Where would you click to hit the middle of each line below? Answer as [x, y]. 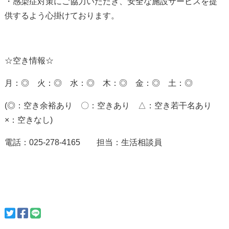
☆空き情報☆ [29, 61]
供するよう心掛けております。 [62, 16]
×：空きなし [27, 120]
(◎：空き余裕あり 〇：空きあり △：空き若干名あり [112, 106]
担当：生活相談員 [121, 143]
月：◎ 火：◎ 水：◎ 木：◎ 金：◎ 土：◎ [98, 83]
